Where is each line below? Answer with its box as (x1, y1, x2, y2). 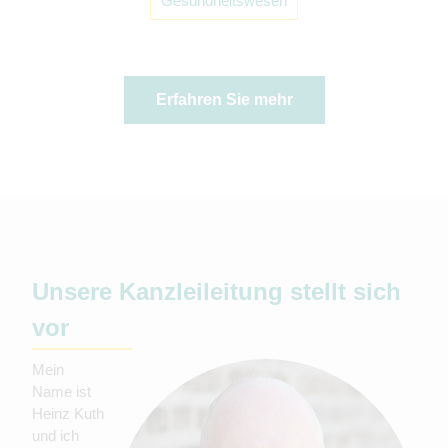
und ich (32, 427, 79, 445)
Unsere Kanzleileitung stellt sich (32, 278, 401, 306)
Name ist (32, 383, 91, 401)
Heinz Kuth (32, 405, 104, 423)
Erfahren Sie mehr (155, 91, 293, 109)
